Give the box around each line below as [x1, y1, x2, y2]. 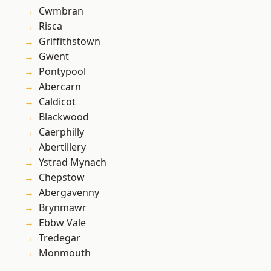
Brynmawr [39, 201, 87, 215]
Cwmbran [39, 4, 83, 18]
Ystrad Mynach [39, 155, 106, 169]
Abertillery [39, 140, 86, 154]
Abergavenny [39, 186, 99, 200]
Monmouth [39, 246, 91, 260]
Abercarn [39, 80, 81, 94]
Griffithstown [39, 34, 100, 48]
